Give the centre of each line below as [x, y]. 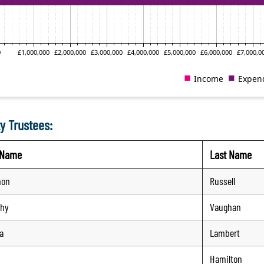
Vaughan [225, 207]
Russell [222, 181]
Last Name [231, 154]
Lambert [225, 232]
